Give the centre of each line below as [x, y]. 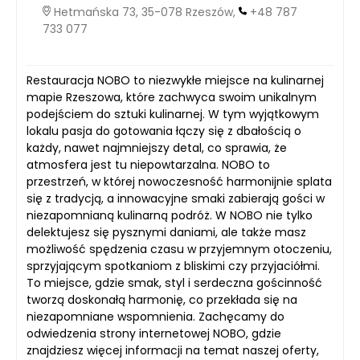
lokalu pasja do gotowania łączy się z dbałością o [164, 131]
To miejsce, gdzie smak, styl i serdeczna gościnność [174, 282]
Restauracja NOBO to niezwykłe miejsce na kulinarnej [175, 80]
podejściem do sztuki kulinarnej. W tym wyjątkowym [173, 114]
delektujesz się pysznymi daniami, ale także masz [166, 232]
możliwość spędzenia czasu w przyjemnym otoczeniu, [179, 249]
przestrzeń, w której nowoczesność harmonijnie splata [179, 181]
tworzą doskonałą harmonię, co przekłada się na [162, 299]
